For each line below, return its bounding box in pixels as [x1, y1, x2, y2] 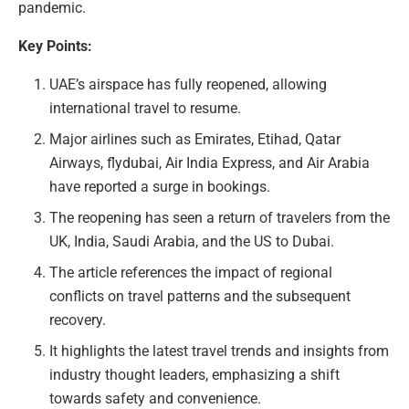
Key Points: [18, 37, 92, 55]
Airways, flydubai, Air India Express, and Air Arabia [49, 154, 371, 172]
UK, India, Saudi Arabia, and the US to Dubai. [49, 233, 335, 250]
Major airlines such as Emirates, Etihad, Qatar [49, 131, 341, 148]
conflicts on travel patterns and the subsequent [49, 288, 351, 305]
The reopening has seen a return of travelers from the [49, 209, 391, 226]
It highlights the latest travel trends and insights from [49, 342, 390, 360]
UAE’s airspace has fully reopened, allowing [49, 76, 328, 93]
